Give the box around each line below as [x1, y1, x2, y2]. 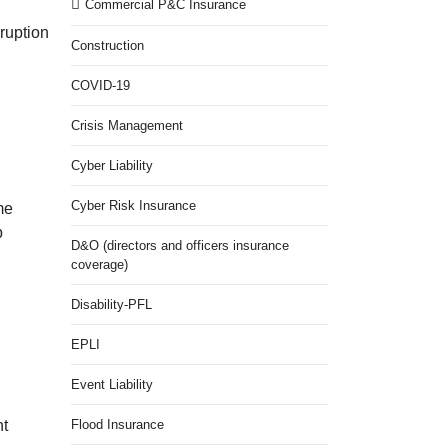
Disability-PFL [71, 297, 152, 312]
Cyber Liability [71, 158, 153, 173]
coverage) [71, 257, 128, 272]
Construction [71, 38, 144, 53]
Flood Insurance [71, 417, 164, 432]
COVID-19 [71, 78, 130, 93]
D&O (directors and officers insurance [71, 238, 289, 253]
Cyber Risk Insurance [71, 198, 196, 213]
